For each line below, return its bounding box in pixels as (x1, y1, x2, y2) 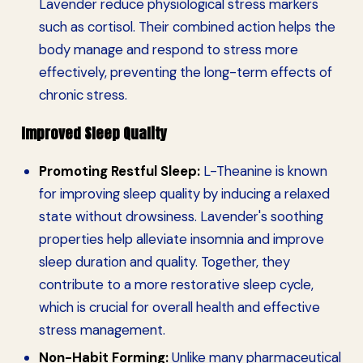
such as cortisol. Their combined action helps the (38, 17, 335, 36)
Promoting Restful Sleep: (38, 161, 200, 180)
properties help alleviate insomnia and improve (38, 229, 324, 248)
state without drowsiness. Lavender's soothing (38, 207, 323, 225)
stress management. (38, 320, 165, 339)
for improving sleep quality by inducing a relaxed (38, 184, 330, 203)
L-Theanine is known (199, 161, 327, 180)
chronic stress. (38, 85, 127, 104)
